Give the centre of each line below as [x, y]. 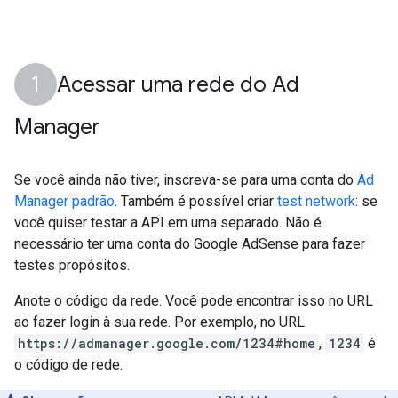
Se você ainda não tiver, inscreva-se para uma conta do [186, 180]
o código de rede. [68, 365]
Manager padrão [64, 201]
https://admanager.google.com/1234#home [167, 343]
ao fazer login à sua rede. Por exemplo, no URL [159, 322]
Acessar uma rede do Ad [178, 84]
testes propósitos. [72, 265]
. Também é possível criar [196, 201]
